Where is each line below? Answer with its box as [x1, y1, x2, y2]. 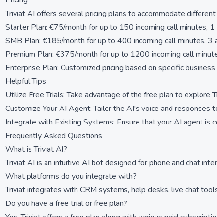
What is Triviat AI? [5, 144, 67, 155]
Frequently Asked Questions [5, 130, 102, 141]
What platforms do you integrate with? [5, 171, 137, 182]
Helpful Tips [5, 76, 46, 87]
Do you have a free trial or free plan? [5, 198, 127, 209]
